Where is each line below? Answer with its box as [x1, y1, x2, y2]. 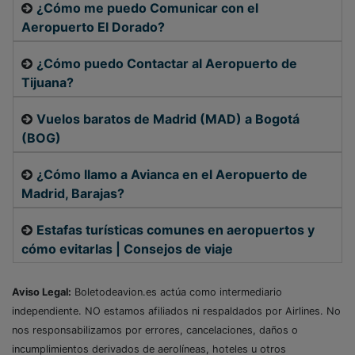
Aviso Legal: [12, 286, 71, 299]
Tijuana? [21, 74, 74, 91]
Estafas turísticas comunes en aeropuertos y [36, 222, 315, 239]
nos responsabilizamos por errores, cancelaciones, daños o [12, 324, 298, 337]
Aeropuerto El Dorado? [21, 19, 165, 36]
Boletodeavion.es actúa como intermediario [71, 286, 282, 299]
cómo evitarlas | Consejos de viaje [21, 241, 233, 258]
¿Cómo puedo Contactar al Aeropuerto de [36, 55, 297, 72]
